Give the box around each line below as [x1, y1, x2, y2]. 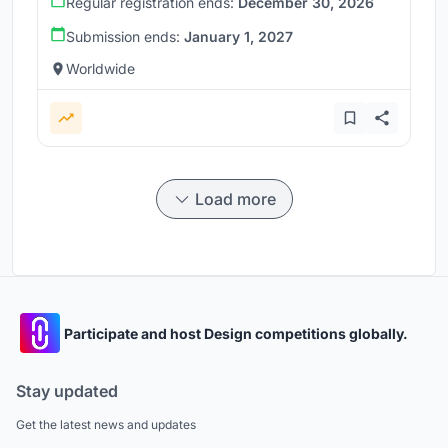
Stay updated [16, 381, 118, 402]
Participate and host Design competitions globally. [64, 324, 408, 342]
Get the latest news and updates [16, 417, 196, 433]
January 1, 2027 [184, 28, 293, 46]
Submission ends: [66, 28, 184, 46]
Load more [194, 189, 276, 210]
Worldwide [66, 60, 135, 78]
